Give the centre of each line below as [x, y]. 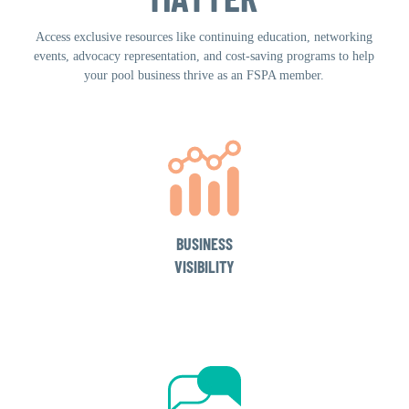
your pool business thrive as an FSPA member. [204, 75]
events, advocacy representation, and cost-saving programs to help [204, 56]
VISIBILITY [204, 266]
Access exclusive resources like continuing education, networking [204, 37]
